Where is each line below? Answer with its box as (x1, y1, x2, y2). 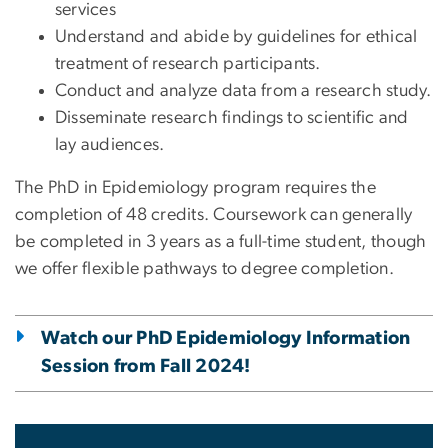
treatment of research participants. (55, 55, 321, 74)
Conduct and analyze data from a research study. (55, 82, 432, 101)
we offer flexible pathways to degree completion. (15, 260, 403, 279)
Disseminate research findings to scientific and (55, 109, 409, 128)
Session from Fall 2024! (41, 357, 251, 377)
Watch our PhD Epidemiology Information (41, 329, 411, 349)
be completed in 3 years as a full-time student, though (15, 233, 427, 252)
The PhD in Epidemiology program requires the (15, 179, 376, 198)
